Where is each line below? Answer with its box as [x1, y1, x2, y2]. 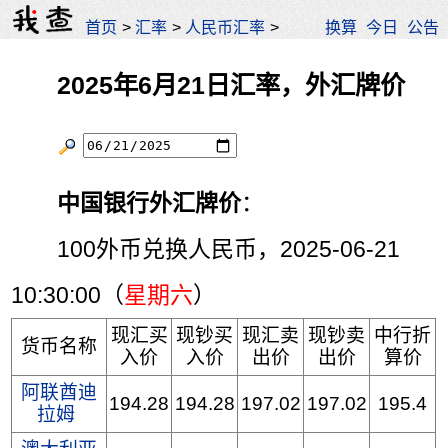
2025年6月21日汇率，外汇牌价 [57, 71, 406, 100]
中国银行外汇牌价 [57, 190, 242, 217]
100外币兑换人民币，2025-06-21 [11, 236, 401, 263]
